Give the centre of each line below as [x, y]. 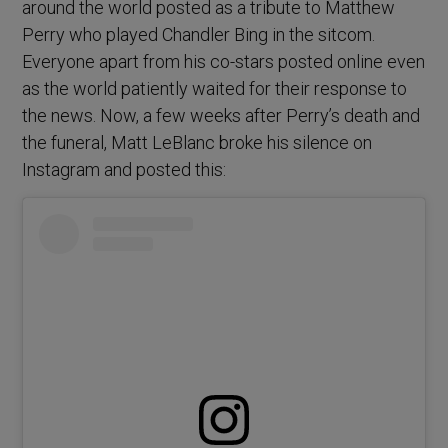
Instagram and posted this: [124, 170]
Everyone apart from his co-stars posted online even [224, 62]
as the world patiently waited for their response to [215, 89]
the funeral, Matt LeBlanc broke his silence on [197, 143]
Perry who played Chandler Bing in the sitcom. [199, 35]
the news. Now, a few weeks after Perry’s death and [221, 116]
